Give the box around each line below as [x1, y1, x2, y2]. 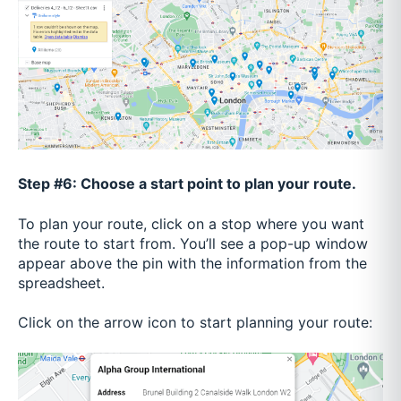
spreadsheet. [18, 273, 105, 292]
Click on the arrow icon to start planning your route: [18, 313, 372, 332]
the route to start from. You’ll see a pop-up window [18, 234, 368, 252]
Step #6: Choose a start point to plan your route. [18, 175, 356, 193]
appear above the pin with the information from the [18, 253, 367, 272]
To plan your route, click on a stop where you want [18, 214, 364, 233]
